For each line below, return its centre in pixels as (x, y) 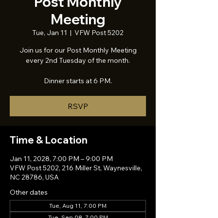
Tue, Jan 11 (50, 33)
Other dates (29, 192)
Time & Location (49, 140)
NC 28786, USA (34, 177)
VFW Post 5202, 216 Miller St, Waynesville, (76, 168)
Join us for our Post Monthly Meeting (78, 50)
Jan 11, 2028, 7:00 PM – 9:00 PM (61, 159)
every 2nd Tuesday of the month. (78, 60)
